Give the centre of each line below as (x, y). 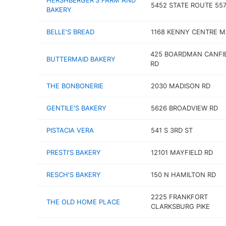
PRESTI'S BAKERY (74, 152)
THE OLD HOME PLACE (83, 202)
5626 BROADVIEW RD (184, 108)
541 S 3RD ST (172, 130)
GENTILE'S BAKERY (76, 108)
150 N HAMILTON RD (183, 175)
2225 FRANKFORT (179, 197)
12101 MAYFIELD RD (182, 152)
